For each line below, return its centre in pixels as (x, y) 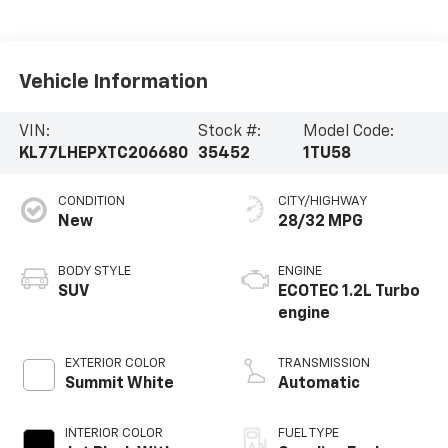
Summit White (119, 383)
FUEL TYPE (308, 433)
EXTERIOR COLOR (115, 363)
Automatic (319, 383)
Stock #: (230, 132)
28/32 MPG (320, 221)
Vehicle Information (113, 82)
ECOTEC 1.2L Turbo (349, 291)
